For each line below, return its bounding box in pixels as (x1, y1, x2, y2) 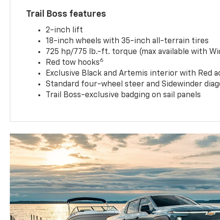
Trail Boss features (26, 9, 107, 19)
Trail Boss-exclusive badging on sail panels (46, 91, 201, 99)
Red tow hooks (46, 58, 100, 67)
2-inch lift (46, 26, 83, 34)
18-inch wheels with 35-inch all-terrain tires (46, 37, 209, 45)
